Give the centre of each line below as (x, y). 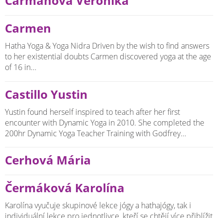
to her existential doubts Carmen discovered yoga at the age (108, 57)
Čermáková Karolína (65, 188)
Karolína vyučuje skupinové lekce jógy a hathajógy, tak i (98, 206)
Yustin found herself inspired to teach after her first (92, 112)
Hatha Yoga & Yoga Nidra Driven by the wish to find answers (107, 46)
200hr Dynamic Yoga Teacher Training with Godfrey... (96, 133)
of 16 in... (21, 67)
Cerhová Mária (48, 160)
